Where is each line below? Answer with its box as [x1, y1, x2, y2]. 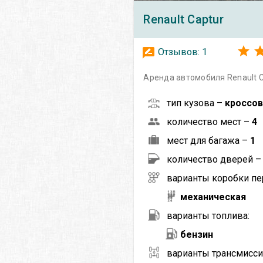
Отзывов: [156, 46, 203, 58]
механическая [180, 191, 247, 203]
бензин [180, 228, 214, 240]
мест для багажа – [167, 134, 251, 146]
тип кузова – [167, 97, 225, 109]
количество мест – [167, 116, 252, 127]
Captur [187, 12, 224, 26]
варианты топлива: [167, 210, 250, 221]
